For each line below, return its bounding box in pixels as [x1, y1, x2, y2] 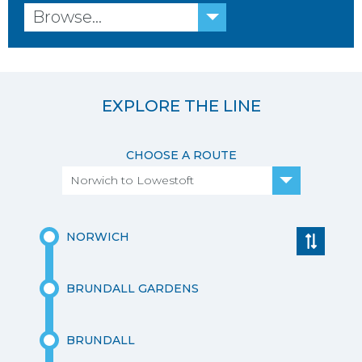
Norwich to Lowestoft [69, 173, 194, 188]
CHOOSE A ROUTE [125, 148, 237, 163]
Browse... [32, 7, 102, 27]
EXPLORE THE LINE [101, 96, 261, 116]
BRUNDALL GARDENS [66, 281, 200, 297]
